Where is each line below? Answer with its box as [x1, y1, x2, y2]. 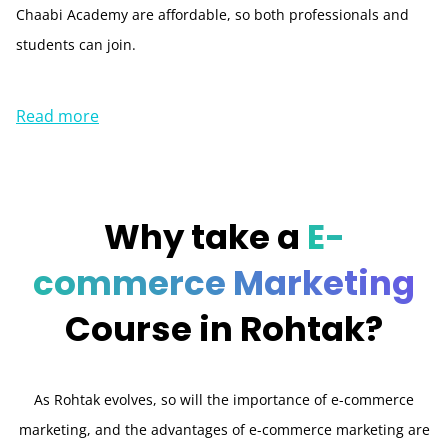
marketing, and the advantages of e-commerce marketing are [18, 419, 430, 439]
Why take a [103, 212, 307, 261]
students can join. [16, 35, 136, 55]
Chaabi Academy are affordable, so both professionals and [16, 5, 409, 25]
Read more [16, 104, 99, 127]
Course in [65, 304, 240, 353]
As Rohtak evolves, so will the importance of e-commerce [34, 389, 414, 409]
